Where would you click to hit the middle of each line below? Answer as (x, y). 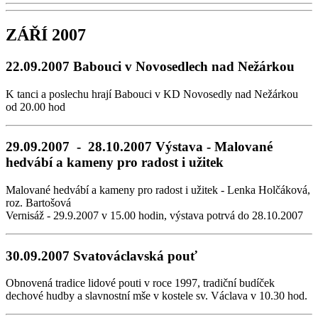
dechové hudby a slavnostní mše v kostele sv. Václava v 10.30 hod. (157, 296)
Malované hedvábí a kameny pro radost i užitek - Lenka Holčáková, (158, 190)
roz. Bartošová (38, 203)
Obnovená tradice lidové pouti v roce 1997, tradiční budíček (140, 283)
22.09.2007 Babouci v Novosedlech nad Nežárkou (150, 66)
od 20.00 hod (35, 106)
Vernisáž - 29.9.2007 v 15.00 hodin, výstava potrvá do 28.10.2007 (154, 216)
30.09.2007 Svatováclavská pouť (102, 256)
